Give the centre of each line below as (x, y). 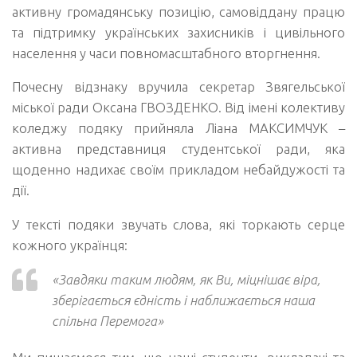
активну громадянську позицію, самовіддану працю (178, 11)
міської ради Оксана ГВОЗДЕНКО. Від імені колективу (178, 108)
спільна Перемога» (108, 320)
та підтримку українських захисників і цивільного (178, 32)
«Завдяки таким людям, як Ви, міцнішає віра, (186, 279)
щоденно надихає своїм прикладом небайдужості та (178, 170)
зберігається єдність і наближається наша (183, 300)
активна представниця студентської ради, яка (178, 149)
